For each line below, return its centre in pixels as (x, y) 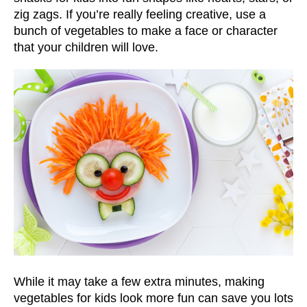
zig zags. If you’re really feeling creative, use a (140, 14)
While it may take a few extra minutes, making (139, 282)
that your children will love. (86, 47)
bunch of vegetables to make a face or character (146, 30)
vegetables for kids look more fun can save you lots (153, 298)
